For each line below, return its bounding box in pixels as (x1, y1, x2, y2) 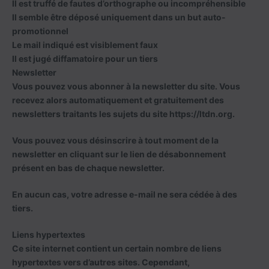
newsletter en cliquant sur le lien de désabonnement (12, 149, 226, 159)
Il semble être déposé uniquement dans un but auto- (12, 12, 226, 22)
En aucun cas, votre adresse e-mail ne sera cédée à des (12, 189, 237, 199)
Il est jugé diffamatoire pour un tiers (12, 53, 158, 64)
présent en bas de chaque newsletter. (12, 163, 165, 173)
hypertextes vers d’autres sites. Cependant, (12, 257, 190, 267)
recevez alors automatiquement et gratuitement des (12, 95, 224, 105)
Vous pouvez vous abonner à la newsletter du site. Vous (12, 81, 240, 91)
